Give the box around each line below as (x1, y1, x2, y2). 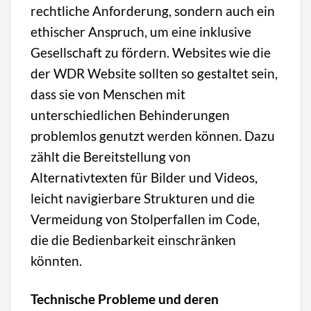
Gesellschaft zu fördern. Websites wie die (31, 44, 271, 60)
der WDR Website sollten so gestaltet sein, (31, 65, 278, 81)
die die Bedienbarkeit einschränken (31, 231, 237, 248)
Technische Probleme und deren (31, 290, 219, 307)
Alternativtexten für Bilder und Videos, (31, 169, 258, 185)
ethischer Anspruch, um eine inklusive (31, 23, 252, 40)
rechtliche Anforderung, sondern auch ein (31, 2, 276, 19)
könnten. (31, 252, 83, 269)
